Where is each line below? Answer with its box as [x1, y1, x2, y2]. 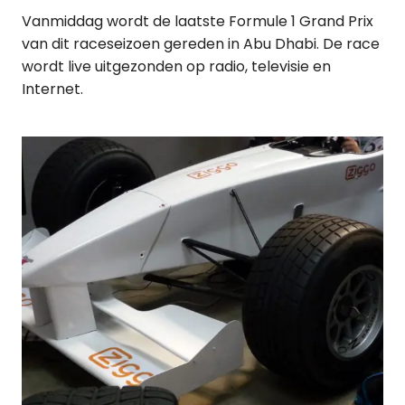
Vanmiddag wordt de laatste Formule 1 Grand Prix [22, 10, 373, 32]
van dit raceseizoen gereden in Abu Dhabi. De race [22, 33, 380, 54]
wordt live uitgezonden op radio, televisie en [22, 55, 331, 77]
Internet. [22, 78, 83, 99]
